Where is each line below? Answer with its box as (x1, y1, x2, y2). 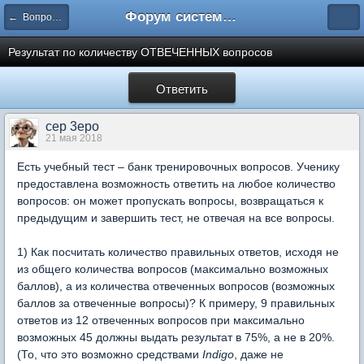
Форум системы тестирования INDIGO (223, 9, 236, 24)
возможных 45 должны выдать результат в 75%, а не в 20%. (17, 331, 335, 344)
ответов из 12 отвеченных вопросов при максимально (17, 314, 305, 327)
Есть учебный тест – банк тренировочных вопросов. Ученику (17, 160, 340, 173)
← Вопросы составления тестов (52, 11, 62, 23)
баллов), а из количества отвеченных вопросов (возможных (17, 279, 335, 292)
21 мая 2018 (45, 132, 102, 144)
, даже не (234, 348, 284, 361)
